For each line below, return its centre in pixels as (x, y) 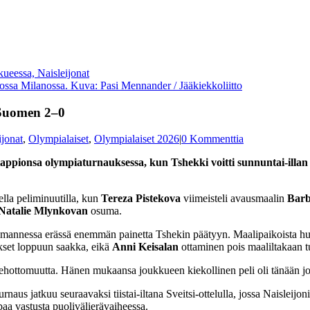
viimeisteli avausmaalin (234, 199)
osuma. (106, 211)
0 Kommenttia (212, 139)
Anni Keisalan (147, 247)
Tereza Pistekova (141, 199)
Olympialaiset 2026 (137, 139)
